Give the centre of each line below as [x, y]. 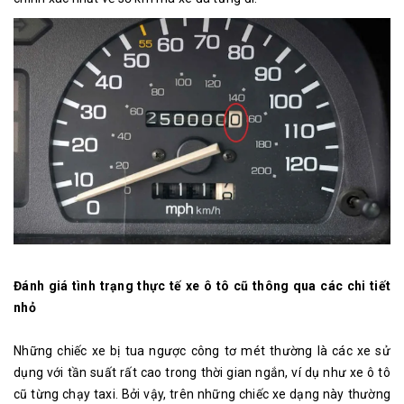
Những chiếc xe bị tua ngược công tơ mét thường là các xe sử [202, 351]
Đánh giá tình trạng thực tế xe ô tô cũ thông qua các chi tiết [202, 286]
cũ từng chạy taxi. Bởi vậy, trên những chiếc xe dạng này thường [202, 395]
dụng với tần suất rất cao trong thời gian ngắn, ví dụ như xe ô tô [202, 373]
